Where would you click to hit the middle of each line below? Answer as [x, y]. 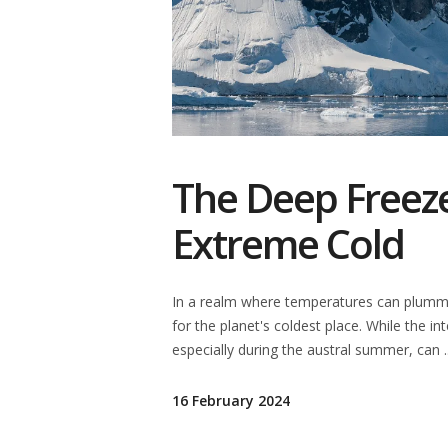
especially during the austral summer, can [308, 350]
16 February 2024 [231, 401]
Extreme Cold [288, 244]
